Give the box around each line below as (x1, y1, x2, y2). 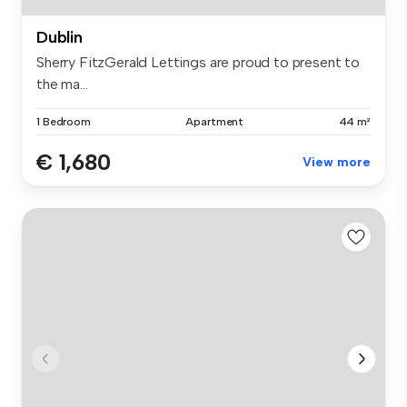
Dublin (36, 26, 83, 47)
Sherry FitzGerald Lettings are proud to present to (36, 53, 360, 71)
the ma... (36, 74, 88, 93)
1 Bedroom (36, 114, 91, 128)
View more (303, 154, 371, 170)
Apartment (185, 114, 244, 128)
